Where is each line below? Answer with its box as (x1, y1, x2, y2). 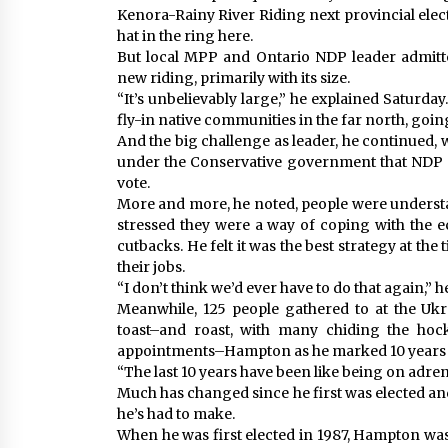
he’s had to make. (117, 405, 235, 423)
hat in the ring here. (117, 27, 253, 45)
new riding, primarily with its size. (117, 69, 350, 87)
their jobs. (117, 258, 185, 276)
